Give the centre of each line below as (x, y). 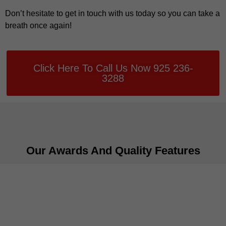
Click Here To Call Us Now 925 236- (113, 68)
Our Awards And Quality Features (113, 150)
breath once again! (38, 25)
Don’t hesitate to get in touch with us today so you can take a (112, 13)
